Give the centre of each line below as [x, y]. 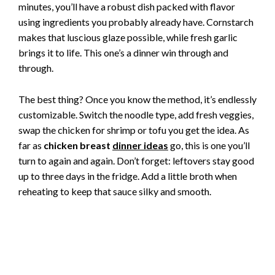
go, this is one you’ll [209, 145]
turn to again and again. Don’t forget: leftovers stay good [136, 160]
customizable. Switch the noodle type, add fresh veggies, [136, 114]
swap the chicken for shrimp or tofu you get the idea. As [134, 130]
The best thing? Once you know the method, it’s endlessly [137, 99]
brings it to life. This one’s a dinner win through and [123, 52]
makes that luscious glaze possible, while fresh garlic [128, 37]
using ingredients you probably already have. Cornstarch [136, 21]
